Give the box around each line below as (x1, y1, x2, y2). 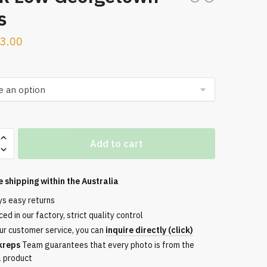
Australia (81, 175, 119, 187)
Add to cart (89, 137, 143, 150)
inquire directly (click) (105, 224, 193, 235)
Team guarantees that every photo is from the (20, 239, 194, 250)
